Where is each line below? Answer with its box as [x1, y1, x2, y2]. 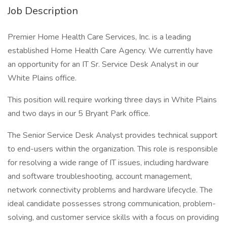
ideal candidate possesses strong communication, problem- [8, 198, 216, 209]
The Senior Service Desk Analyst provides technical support [8, 130, 217, 141]
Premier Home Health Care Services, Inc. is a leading [8, 31, 191, 43]
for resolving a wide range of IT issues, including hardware [8, 157, 209, 168]
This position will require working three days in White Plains [8, 94, 217, 105]
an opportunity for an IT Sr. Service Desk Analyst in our [8, 59, 199, 70]
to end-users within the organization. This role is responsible [8, 143, 218, 155]
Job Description [8, 4, 78, 18]
